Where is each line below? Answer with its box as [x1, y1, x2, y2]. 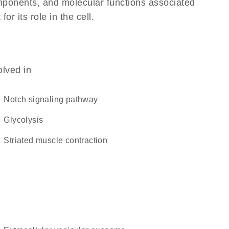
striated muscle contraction [9, 136, 108, 145]
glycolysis [10, 116, 43, 124]
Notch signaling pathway [10, 95, 98, 104]
